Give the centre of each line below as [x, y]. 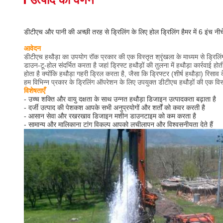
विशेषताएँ [35, 91]
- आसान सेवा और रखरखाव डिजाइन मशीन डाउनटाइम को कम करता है [110, 116]
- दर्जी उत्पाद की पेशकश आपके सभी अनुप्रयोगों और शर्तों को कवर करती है [114, 108]
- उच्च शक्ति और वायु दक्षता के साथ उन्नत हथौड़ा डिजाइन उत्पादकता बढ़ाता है [120, 99]
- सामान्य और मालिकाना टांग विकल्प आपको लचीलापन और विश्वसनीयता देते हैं [118, 124]
